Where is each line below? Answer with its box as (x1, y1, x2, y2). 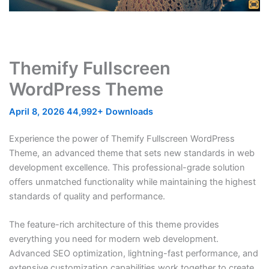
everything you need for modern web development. (8, 234, 219, 245)
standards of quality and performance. (8, 191, 165, 202)
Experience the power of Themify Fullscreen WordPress (8, 133, 235, 145)
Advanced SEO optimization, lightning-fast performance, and (8, 248, 258, 259)
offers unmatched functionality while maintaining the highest (8, 177, 256, 188)
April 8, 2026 (8, 106, 67, 118)
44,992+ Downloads (66, 106, 153, 118)
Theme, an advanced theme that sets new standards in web (8, 148, 255, 159)
